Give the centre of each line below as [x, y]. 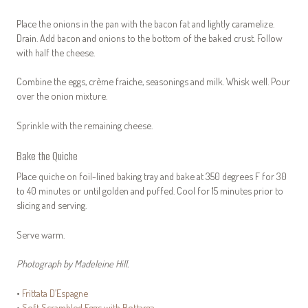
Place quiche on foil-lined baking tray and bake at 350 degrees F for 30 [152, 176]
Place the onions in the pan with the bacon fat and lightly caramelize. [145, 23]
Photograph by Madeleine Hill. [74, 264]
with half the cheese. [56, 52]
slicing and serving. [52, 205]
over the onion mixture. [62, 96]
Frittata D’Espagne [55, 293]
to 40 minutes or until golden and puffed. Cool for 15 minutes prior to [150, 190]
